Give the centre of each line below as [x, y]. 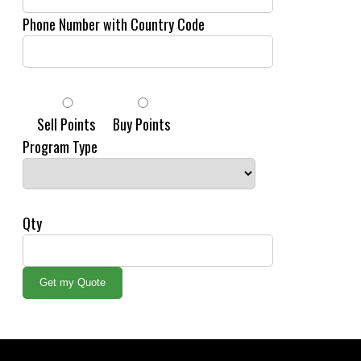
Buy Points [141, 124]
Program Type [60, 147]
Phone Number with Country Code [114, 24]
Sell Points [66, 124]
